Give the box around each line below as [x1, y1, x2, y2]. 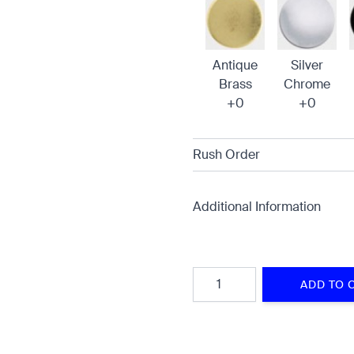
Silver [291, 57, 323, 73]
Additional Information [193, 198, 321, 215]
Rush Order [193, 146, 260, 163]
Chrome [284, 76, 330, 92]
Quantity [192, 267, 240, 284]
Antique [213, 57, 258, 73]
